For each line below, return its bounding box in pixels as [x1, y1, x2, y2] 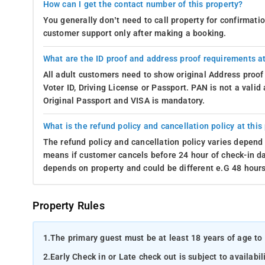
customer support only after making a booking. [43, 28, 227, 38]
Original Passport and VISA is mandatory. [43, 95, 205, 106]
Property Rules [33, 200, 105, 212]
